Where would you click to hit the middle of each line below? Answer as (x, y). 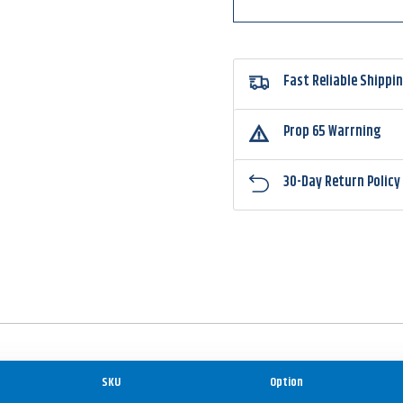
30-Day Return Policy (342, 182)
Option (287, 382)
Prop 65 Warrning (332, 131)
